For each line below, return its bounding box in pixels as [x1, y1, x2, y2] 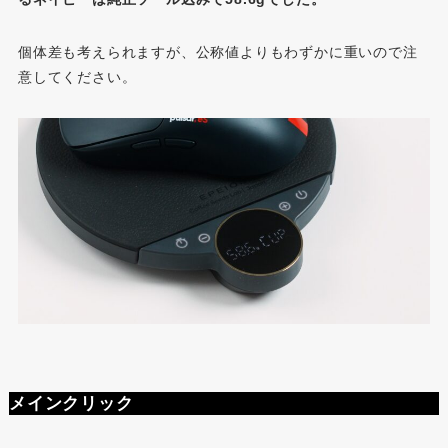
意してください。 [17, 69, 137, 86]
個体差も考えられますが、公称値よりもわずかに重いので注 [17, 44, 418, 61]
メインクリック [8, 393, 134, 413]
